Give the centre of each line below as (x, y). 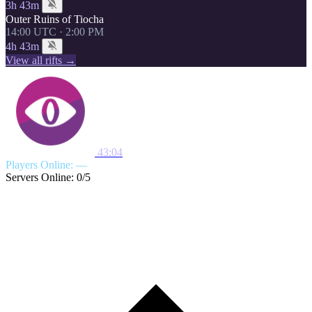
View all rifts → (41, 60)
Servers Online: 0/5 (48, 177)
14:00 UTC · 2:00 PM (55, 32)
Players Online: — (46, 165)
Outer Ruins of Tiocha (55, 19)
